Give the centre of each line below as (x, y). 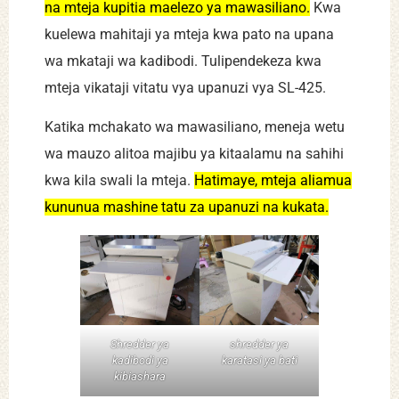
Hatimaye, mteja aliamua (273, 181)
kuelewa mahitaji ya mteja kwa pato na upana (189, 34)
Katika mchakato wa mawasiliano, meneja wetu (195, 127)
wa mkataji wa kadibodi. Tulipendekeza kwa (183, 61)
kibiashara (140, 376)
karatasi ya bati (259, 360)
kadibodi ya (140, 360)
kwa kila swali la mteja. (119, 181)
